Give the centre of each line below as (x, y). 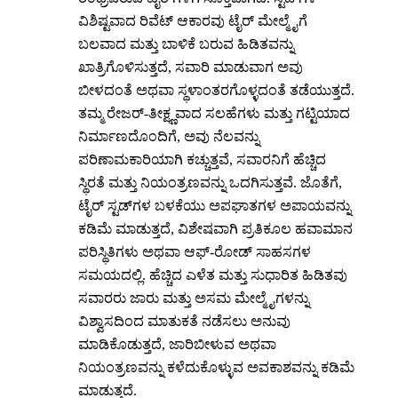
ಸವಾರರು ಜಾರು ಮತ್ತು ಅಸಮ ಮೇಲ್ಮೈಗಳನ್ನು (194, 298)
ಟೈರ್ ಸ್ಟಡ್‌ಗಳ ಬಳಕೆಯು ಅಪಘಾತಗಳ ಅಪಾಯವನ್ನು (215, 206)
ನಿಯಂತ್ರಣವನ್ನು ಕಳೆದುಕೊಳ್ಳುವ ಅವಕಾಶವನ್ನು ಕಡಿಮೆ (216, 368)
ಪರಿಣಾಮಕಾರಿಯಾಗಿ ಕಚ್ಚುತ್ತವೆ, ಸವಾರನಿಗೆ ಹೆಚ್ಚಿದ (202, 160)
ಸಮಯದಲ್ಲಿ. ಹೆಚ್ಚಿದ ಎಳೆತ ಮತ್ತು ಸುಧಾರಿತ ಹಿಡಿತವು (213, 275)
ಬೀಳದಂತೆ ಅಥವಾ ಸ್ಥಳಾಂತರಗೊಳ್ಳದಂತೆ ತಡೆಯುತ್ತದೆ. (216, 91)
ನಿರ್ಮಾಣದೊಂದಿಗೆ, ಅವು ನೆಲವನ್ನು (169, 137)
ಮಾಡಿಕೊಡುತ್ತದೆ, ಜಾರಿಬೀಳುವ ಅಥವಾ (177, 345)
